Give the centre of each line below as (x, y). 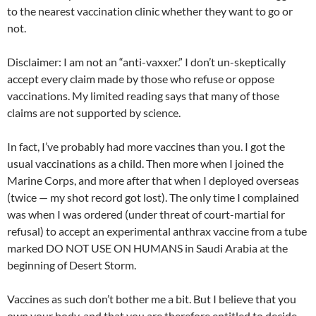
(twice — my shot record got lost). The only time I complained (153, 197)
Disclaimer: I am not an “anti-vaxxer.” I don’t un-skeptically (146, 61)
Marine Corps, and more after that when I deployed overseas (153, 180)
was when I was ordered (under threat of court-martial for (146, 214)
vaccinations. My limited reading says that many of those (143, 95)
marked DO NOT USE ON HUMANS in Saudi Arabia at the (147, 248)
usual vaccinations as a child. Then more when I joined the (145, 163)
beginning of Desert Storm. (72, 265)
